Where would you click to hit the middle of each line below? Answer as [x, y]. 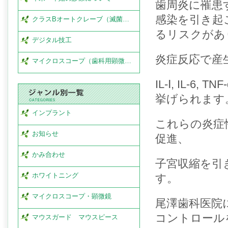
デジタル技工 [52, 40]
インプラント [52, 113]
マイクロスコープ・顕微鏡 [72, 196]
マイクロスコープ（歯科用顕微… [82, 61]
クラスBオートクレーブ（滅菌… [81, 19]
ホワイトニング [55, 175]
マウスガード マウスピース [75, 217]
